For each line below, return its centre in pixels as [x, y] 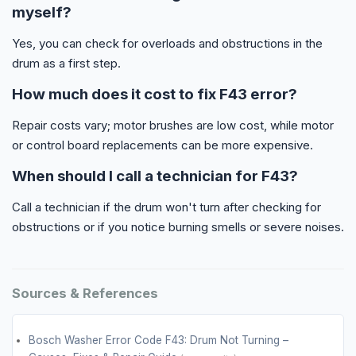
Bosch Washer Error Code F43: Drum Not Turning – [159, 340]
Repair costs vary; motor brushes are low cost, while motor [173, 125]
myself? [42, 12]
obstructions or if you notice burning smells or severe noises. [178, 226]
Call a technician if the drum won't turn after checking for [166, 207]
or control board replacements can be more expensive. [163, 145]
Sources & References [85, 293]
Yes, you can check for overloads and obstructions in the [167, 43]
